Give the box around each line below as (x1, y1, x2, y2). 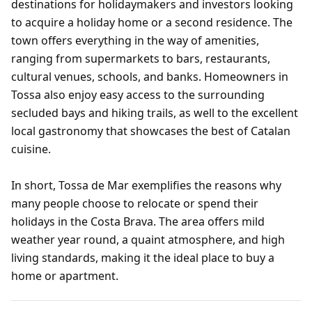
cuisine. (11, 141, 51, 157)
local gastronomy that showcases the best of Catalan (11, 123, 290, 139)
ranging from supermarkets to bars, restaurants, (11, 51, 270, 66)
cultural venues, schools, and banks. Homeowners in (11, 69, 288, 84)
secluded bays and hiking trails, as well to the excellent (11, 105, 298, 120)
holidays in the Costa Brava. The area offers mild (11, 214, 265, 229)
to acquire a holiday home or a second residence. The (11, 15, 292, 30)
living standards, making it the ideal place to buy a (11, 250, 274, 265)
